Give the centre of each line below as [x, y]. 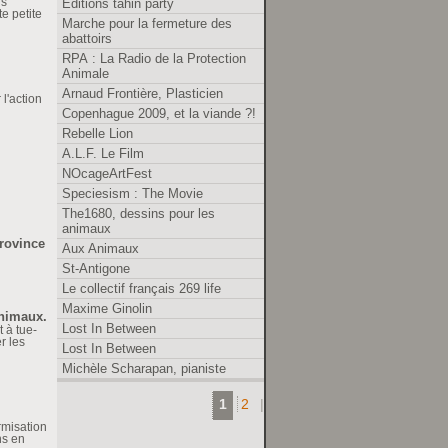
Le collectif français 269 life [141, 288]
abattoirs [87, 38]
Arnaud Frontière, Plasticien [142, 93]
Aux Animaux [100, 248]
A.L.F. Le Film [103, 153]
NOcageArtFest [107, 173]
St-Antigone [96, 268]
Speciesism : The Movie [132, 193]
